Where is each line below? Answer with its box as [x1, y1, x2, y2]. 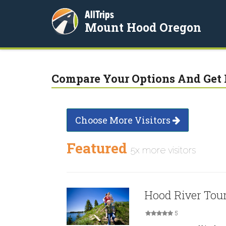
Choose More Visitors [75, 114, 173, 126]
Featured [67, 139, 131, 157]
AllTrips [85, 9, 114, 20]
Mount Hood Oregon [85, 20, 201, 35]
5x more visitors [131, 145, 196, 155]
